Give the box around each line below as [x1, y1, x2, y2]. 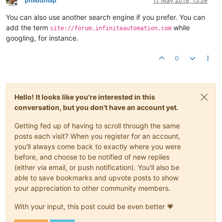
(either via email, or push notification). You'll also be [14, 163, 179, 172]
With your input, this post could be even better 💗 [14, 202, 174, 211]
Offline [15, 4, 34, 12]
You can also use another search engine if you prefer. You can [6, 13, 205, 22]
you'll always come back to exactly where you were [14, 142, 181, 151]
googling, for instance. [6, 34, 78, 43]
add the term [6, 23, 50, 32]
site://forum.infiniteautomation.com [50, 25, 171, 32]
